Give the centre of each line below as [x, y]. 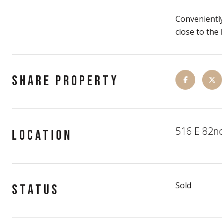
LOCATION [42, 136]
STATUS [36, 190]
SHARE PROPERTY [65, 81]
